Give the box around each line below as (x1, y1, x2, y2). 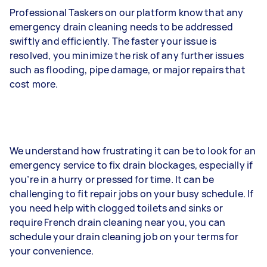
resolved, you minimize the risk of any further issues (10, 48, 244, 62)
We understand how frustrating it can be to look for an (10, 144, 256, 157)
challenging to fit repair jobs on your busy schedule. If (10, 187, 254, 200)
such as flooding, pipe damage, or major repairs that (10, 63, 246, 76)
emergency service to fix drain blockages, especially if (10, 158, 253, 172)
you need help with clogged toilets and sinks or (10, 201, 223, 215)
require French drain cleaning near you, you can (10, 215, 226, 229)
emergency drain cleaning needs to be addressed (10, 20, 233, 33)
